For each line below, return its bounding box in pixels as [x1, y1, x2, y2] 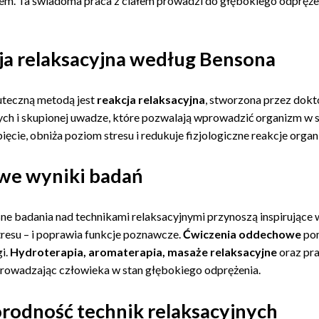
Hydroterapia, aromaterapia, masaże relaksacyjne [10, 245, 278, 259]
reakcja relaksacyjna [97, 93, 206, 107]
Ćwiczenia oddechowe [183, 227, 302, 241]
